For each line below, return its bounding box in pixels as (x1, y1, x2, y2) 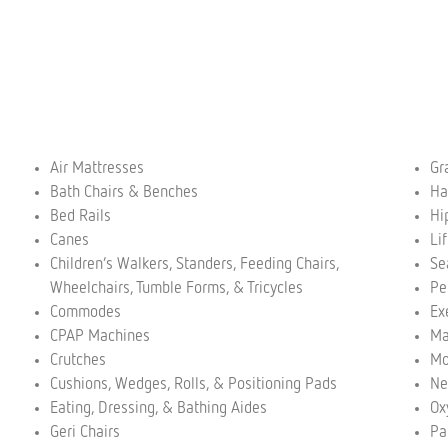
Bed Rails (50, 208, 111, 225)
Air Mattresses (50, 160, 144, 177)
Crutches (50, 352, 110, 369)
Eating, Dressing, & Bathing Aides (50, 400, 267, 417)
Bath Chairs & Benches (50, 184, 198, 201)
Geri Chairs (50, 424, 120, 441)
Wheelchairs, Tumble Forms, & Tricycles (50, 280, 303, 297)
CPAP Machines (50, 328, 150, 345)
